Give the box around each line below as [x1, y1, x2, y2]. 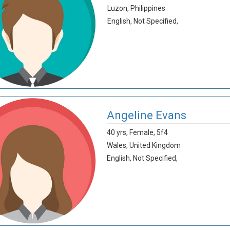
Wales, [106, 141, 129, 149]
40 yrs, [106, 128, 129, 137]
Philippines [130, 4, 166, 12]
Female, [129, 128, 157, 137]
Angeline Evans [106, 109, 186, 122]
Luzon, [107, 4, 131, 12]
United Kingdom [129, 141, 181, 149]
